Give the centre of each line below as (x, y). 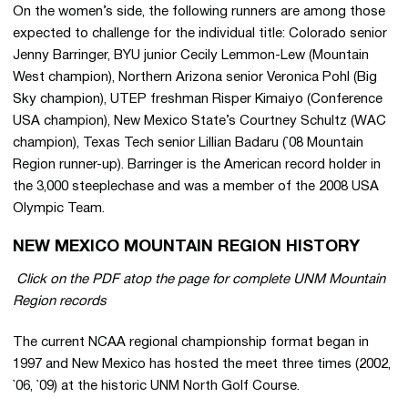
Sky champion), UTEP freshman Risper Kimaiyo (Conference (198, 99)
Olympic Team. (59, 209)
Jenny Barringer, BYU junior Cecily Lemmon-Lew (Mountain (191, 56)
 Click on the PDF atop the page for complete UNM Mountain (199, 280)
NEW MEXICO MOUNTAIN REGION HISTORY (186, 247)
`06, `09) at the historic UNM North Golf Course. (156, 386)
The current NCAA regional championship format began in (191, 342)
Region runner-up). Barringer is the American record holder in (197, 165)
